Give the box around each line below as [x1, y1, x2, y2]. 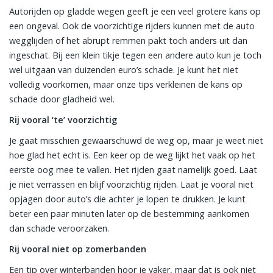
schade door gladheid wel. [9, 93, 115, 105]
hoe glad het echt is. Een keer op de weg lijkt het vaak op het [9, 149, 255, 161]
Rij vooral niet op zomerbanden [9, 243, 146, 255]
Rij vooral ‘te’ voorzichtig [9, 114, 117, 126]
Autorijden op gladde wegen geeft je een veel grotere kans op [9, 5, 261, 17]
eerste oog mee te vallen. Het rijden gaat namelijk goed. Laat [9, 164, 257, 175]
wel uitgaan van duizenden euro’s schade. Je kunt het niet [9, 64, 238, 76]
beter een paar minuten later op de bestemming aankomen [9, 208, 249, 219]
